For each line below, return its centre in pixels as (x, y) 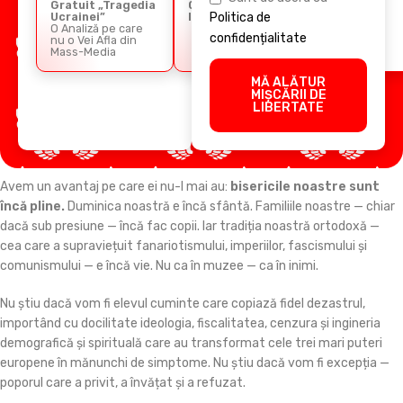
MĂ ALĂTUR (289, 82)
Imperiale (216, 16)
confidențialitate (259, 38)
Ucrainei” (78, 16)
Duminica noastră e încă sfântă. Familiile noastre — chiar (230, 206)
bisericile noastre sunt (305, 186)
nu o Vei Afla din (94, 40)
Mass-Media (83, 51)
